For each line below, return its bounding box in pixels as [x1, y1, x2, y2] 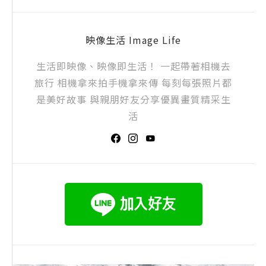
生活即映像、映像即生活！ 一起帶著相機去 [36, 58, 231, 73]
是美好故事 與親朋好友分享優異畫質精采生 [36, 91, 231, 106]
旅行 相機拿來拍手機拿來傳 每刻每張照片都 [34, 75, 232, 90]
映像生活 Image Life [85, 32, 181, 47]
